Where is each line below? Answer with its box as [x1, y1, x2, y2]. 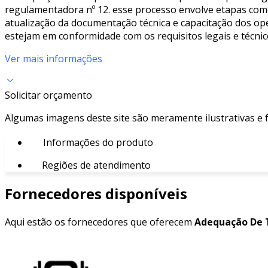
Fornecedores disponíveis [5, 183, 187, 203]
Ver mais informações [5, 51, 102, 65]
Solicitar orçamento [5, 88, 92, 102]
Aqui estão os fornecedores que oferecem [5, 215, 194, 229]
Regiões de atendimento [39, 158, 151, 172]
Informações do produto [41, 135, 153, 149]
